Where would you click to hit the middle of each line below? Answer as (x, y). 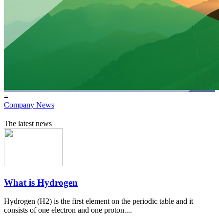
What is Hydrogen (41, 182)
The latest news (28, 123)
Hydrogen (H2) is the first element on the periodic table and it (99, 201)
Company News (29, 105)
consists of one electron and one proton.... (68, 210)
